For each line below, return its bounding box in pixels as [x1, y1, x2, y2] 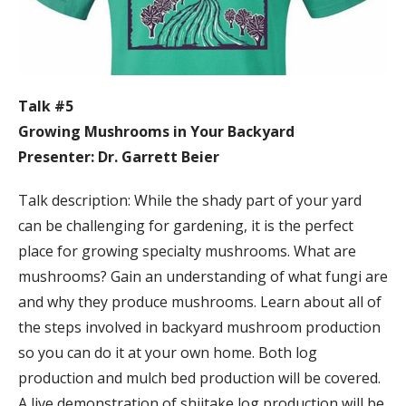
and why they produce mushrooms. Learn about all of [18, 292, 382, 313]
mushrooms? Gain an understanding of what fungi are [18, 266, 388, 287]
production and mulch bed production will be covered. [18, 368, 381, 389]
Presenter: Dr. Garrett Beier [18, 147, 219, 168]
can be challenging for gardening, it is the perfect [18, 216, 353, 237]
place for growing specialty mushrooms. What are [18, 241, 356, 262]
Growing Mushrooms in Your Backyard [18, 121, 295, 142]
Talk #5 [18, 96, 73, 117]
